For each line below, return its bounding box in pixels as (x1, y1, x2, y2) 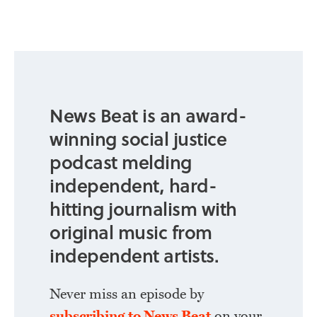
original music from (50, 218, 212, 246)
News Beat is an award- (50, 101, 246, 129)
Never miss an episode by (50, 286, 204, 303)
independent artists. (50, 241, 219, 269)
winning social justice (50, 125, 226, 152)
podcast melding (50, 148, 192, 175)
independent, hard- (50, 171, 217, 199)
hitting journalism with (50, 195, 237, 222)
